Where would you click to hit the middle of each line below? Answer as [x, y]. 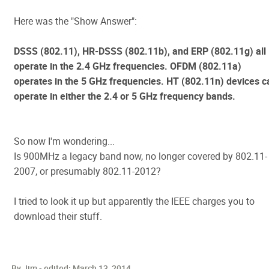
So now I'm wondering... [64, 141]
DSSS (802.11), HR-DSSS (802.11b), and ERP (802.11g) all [140, 51]
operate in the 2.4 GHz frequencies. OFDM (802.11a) [128, 66]
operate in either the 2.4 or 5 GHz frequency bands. [125, 96]
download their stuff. [58, 216]
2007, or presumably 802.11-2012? [87, 171]
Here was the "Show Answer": [75, 21]
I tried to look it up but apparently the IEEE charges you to [134, 201]
